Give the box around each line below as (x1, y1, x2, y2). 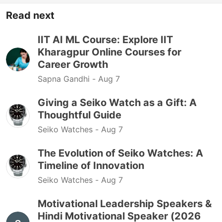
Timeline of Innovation (38, 160, 144, 171)
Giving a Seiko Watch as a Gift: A (38, 97, 197, 109)
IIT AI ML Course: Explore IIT (38, 34, 173, 46)
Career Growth (38, 58, 108, 70)
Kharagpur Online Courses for (38, 46, 181, 58)
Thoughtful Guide (38, 109, 121, 121)
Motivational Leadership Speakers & (38, 198, 212, 210)
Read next (6, 9, 55, 21)
